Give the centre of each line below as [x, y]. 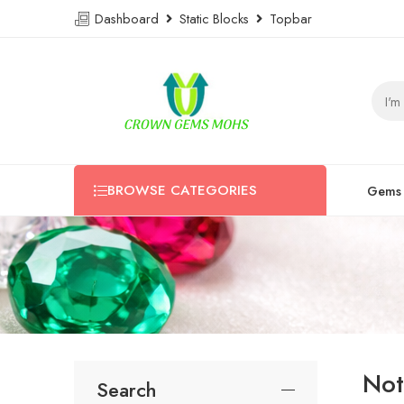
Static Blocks [214, 18]
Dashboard [129, 18]
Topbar [287, 18]
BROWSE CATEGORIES [182, 190]
